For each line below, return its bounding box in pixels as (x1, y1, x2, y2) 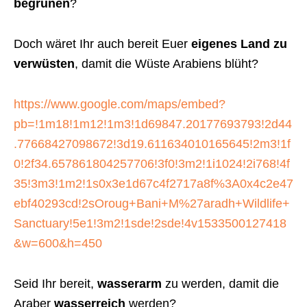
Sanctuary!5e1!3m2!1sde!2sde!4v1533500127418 (14, 216, 286, 230)
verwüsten (14, 56, 75, 71)
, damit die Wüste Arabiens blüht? (75, 56, 258, 71)
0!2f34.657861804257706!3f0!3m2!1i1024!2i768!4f (14, 156, 290, 171)
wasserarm (97, 276, 162, 291)
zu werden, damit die (162, 276, 279, 291)
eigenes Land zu (191, 36, 287, 51)
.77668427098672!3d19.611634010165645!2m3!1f (14, 136, 291, 151)
